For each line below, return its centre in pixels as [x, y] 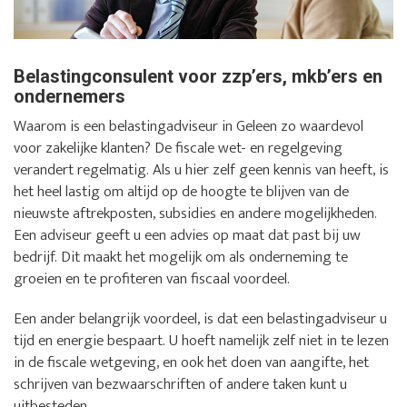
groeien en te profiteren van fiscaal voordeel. [152, 279]
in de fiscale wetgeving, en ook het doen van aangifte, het [191, 363]
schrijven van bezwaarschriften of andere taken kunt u [180, 385]
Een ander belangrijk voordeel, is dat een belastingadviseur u [200, 319]
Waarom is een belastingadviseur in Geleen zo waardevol [189, 127]
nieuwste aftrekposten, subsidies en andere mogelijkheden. [195, 214]
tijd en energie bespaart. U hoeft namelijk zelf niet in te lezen [201, 341]
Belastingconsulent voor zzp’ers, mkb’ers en [198, 77]
